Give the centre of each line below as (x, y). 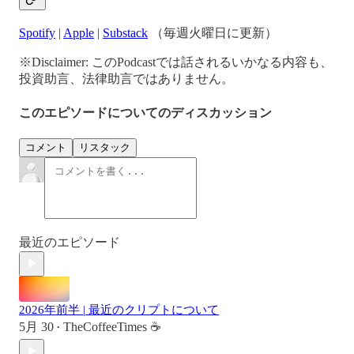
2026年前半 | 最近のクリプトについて (119, 309)
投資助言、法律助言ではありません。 (126, 79)
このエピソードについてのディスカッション (145, 112)
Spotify (37, 33)
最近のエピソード (70, 242)
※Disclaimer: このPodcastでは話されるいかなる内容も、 (176, 62)
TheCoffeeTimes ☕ (112, 326)
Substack (125, 33)
